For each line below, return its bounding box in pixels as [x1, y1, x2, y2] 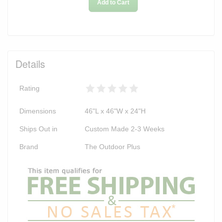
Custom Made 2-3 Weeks [85, 124, 165, 133]
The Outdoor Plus [85, 142, 140, 151]
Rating [19, 84, 40, 92]
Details [15, 56, 45, 71]
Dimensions [19, 107, 56, 115]
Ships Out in [19, 124, 57, 133]
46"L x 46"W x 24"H [85, 107, 146, 115]
